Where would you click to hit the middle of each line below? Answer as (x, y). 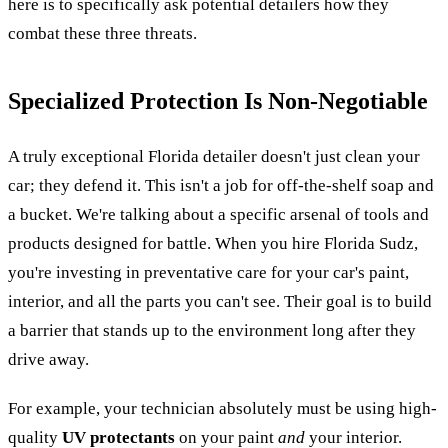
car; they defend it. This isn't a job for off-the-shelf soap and (221, 185)
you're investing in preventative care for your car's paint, (208, 272)
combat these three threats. (102, 33)
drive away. (48, 359)
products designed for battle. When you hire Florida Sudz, (213, 243)
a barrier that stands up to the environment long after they (212, 330)
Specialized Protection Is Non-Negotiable (218, 100)
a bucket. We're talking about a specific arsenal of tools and (218, 214)
